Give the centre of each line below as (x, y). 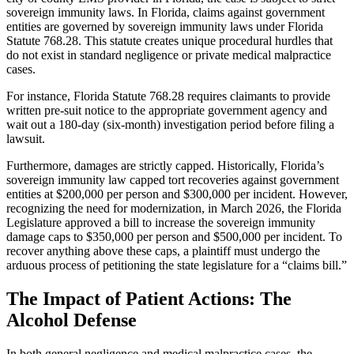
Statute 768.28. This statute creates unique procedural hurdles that (169, 41)
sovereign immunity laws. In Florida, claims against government (166, 13)
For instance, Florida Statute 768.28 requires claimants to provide (168, 96)
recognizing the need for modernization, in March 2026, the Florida (174, 209)
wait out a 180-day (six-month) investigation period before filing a (170, 125)
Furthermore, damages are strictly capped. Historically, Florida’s (165, 166)
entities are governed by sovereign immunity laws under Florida (165, 27)
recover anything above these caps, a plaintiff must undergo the (163, 251)
